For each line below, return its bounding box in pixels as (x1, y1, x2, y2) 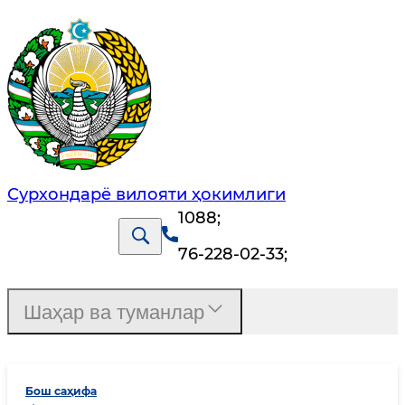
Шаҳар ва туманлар (24, 301, 204, 325)
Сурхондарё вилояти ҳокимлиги (7, 184, 286, 205)
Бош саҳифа (25, 384, 97, 399)
